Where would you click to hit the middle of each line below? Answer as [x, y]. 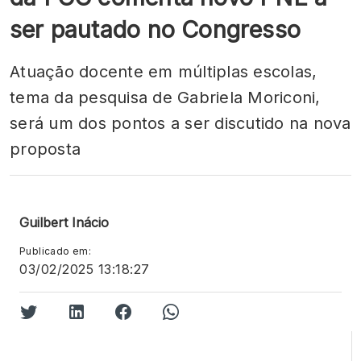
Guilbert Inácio [64, 222]
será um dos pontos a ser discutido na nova [180, 123]
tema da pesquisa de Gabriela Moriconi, [165, 98]
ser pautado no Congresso [156, 29]
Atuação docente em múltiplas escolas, [164, 72]
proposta [45, 149]
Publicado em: [56, 251]
